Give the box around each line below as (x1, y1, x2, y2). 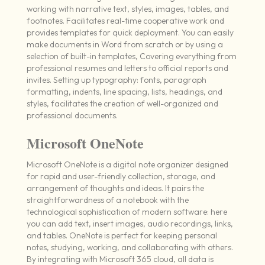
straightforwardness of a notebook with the (26, 195, 189, 206)
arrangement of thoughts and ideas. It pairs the (26, 183, 204, 194)
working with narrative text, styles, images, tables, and (26, 4, 229, 15)
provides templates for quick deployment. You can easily (26, 27, 234, 38)
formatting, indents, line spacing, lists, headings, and (26, 86, 222, 98)
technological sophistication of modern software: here (26, 206, 227, 218)
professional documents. (26, 110, 118, 121)
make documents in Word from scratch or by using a (26, 39, 223, 50)
